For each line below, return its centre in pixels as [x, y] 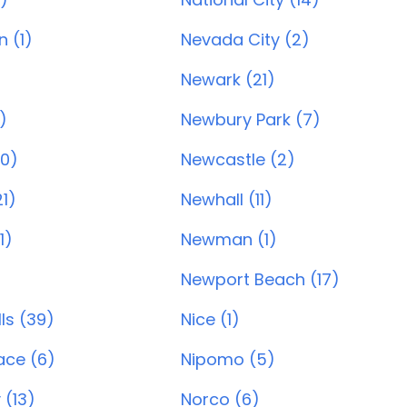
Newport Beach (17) [260, 279]
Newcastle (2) [238, 159]
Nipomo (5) [228, 359]
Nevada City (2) [245, 40]
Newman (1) [229, 239]
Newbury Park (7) [251, 119]
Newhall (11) [227, 199]
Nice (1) [210, 319]
